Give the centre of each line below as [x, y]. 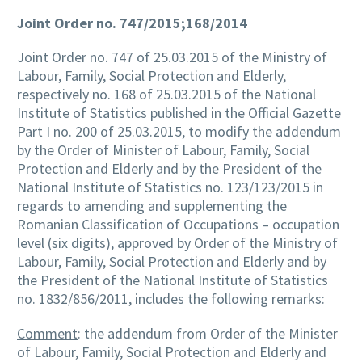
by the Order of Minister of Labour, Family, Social [163, 150]
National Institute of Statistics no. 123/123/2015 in [170, 187]
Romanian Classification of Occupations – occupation [178, 225]
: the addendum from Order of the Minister [208, 334]
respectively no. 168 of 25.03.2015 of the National [166, 95]
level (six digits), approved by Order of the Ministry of [177, 243]
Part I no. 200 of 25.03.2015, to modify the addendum [179, 132]
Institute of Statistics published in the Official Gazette [179, 113]
